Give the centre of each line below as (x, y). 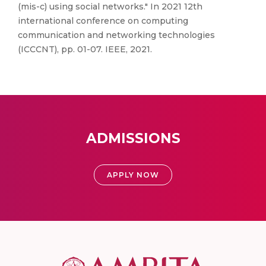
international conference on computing (103, 21)
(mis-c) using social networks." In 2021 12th (110, 7)
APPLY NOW (133, 175)
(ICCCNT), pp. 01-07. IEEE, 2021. (85, 49)
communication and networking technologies (116, 35)
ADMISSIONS (133, 138)
